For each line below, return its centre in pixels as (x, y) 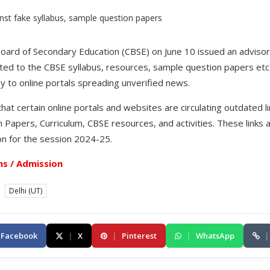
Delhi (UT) (26, 191)
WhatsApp (215, 236)
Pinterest (139, 236)
